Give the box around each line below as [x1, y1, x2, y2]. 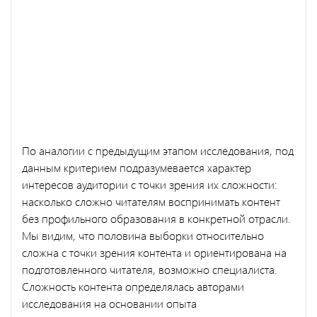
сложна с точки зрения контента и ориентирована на [22, 244, 287, 260]
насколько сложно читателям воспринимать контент [22, 193, 280, 209]
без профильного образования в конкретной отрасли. [22, 210, 291, 226]
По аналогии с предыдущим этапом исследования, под [22, 142, 294, 158]
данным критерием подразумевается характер [22, 159, 251, 175]
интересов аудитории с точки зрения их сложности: [22, 176, 277, 192]
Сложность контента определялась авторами [22, 278, 244, 294]
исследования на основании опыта [22, 295, 197, 311]
